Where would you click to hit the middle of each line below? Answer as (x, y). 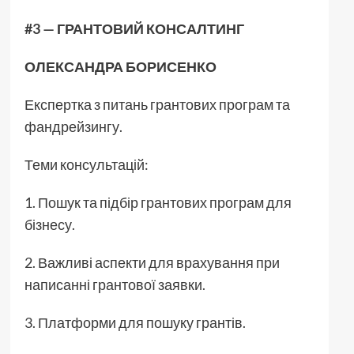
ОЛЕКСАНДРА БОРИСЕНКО (120, 66)
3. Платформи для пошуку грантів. (135, 322)
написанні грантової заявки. (115, 284)
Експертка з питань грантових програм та (157, 104)
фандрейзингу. (73, 126)
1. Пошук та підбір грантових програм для (158, 202)
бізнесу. (49, 224)
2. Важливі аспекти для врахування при (152, 262)
